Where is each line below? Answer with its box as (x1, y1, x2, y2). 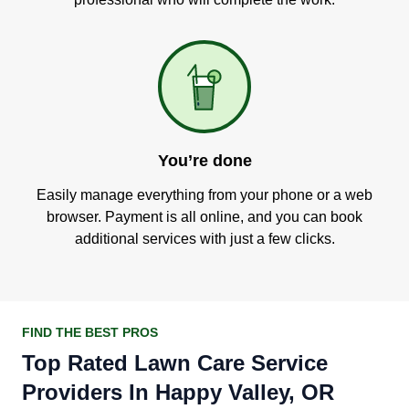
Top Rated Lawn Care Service (22, 351, 328, 375)
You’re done (157, 152, 252, 170)
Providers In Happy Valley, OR (22, 380, 334, 404)
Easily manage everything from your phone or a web (37, 187, 372, 203)
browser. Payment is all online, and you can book (47, 209, 362, 225)
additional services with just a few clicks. (74, 231, 335, 246)
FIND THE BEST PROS (22, 325, 158, 340)
